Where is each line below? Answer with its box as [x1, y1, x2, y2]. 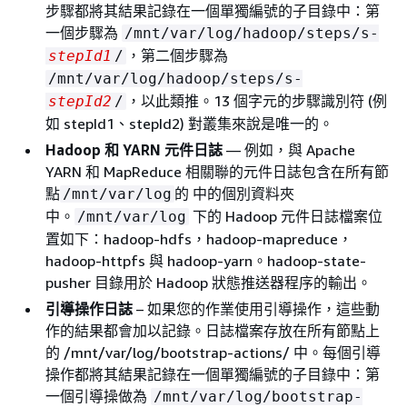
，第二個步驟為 [126, 45, 228, 65]
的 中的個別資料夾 [174, 184, 294, 203]
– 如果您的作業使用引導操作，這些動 [133, 299, 380, 318]
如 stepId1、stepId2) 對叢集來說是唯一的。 [45, 114, 333, 133]
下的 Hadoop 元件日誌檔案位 [189, 206, 382, 225]
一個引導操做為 [45, 386, 151, 405]
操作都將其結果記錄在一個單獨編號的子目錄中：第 [45, 364, 380, 383]
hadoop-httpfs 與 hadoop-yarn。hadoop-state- [45, 251, 366, 270]
